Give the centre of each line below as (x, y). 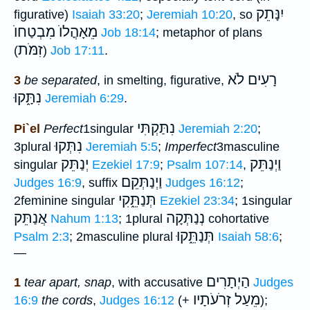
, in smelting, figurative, (162, 81)
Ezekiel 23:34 (197, 200)
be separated (61, 81)
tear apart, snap (68, 283)
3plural (34, 146)
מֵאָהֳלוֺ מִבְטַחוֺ (56, 31)
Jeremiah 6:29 (84, 99)
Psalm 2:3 (42, 236)
